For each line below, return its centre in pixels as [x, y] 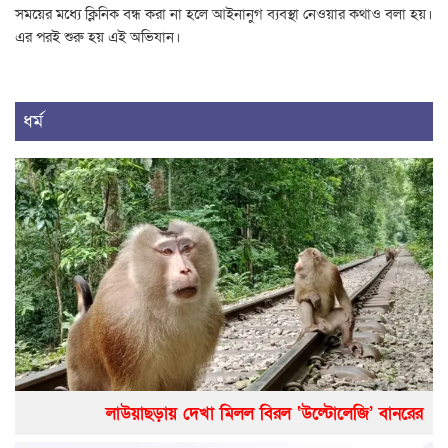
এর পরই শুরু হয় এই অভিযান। [98, 37]
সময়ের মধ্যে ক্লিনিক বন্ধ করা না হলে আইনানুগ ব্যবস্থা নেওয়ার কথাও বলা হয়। [224, 14]
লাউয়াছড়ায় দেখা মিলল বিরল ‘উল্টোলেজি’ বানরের [264, 414]
